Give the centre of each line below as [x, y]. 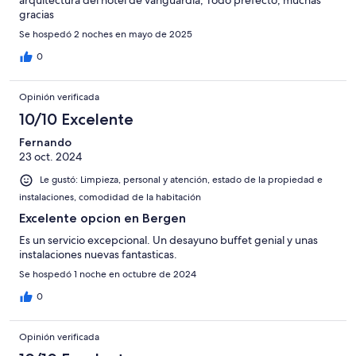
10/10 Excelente [76, 120]
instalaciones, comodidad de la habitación [110, 197]
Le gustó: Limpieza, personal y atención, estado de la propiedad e [181, 180]
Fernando [45, 143]
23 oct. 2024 [50, 157]
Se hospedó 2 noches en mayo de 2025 [106, 35]
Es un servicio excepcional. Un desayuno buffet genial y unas [168, 240]
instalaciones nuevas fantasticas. [98, 254]
